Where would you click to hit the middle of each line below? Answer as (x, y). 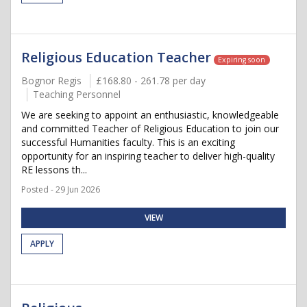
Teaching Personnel (77, 94)
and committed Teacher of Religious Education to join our (150, 128)
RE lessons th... (54, 170)
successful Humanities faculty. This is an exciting (128, 142)
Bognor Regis (51, 81)
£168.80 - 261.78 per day (151, 81)
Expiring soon (242, 60)
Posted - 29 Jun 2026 (61, 189)
